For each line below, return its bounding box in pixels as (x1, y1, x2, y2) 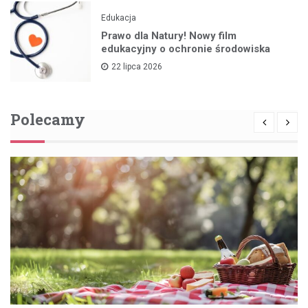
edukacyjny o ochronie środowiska (101, 42, 271, 55)
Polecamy (10, 109, 85, 130)
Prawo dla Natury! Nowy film (101, 29, 237, 42)
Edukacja (101, 12, 137, 23)
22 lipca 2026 (111, 61, 163, 71)
